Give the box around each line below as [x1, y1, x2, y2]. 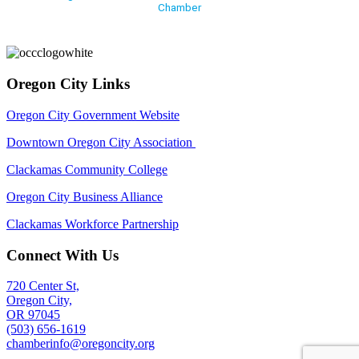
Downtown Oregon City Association [6, 135, 196, 149]
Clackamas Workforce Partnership [6, 216, 179, 231]
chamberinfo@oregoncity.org [6, 337, 155, 351]
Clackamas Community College [6, 162, 167, 176]
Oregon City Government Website [6, 107, 179, 122]
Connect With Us [6, 246, 119, 264]
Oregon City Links [6, 75, 130, 93]
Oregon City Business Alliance [6, 189, 163, 204]
